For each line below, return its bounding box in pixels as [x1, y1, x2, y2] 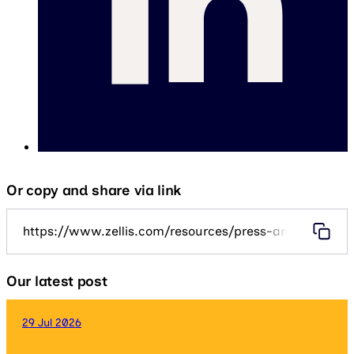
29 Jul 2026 [22, 315, 81, 330]
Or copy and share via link [6, 182, 182, 199]
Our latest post [6, 272, 107, 290]
